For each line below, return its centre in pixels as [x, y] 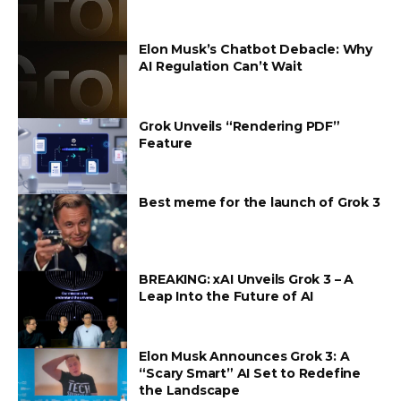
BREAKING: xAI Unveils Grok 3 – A [246, 280]
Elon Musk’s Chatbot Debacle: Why [256, 50]
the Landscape [189, 390]
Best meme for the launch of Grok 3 [260, 203]
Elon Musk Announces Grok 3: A [244, 356]
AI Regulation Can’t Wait [221, 67]
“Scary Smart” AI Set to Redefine [250, 373]
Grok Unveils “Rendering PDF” [239, 126]
